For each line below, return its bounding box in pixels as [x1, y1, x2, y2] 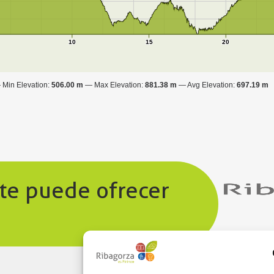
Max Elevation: [94, 80, 145, 89]
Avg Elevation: [187, 80, 237, 89]
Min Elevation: [2, 80, 51, 89]
